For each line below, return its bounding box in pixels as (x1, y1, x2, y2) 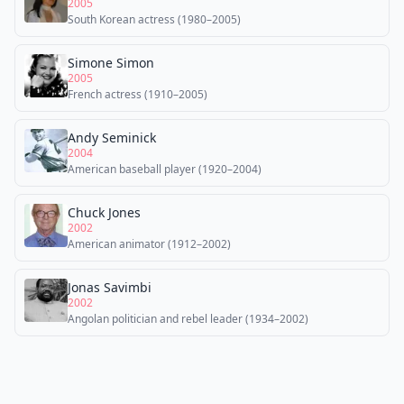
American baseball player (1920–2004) (68, 161, 262, 177)
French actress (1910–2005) (68, 87, 207, 102)
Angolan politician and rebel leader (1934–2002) (68, 311, 308, 326)
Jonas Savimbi (68, 279, 151, 296)
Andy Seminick (68, 129, 156, 146)
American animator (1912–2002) (68, 236, 231, 252)
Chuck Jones (68, 204, 141, 221)
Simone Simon (68, 54, 154, 71)
